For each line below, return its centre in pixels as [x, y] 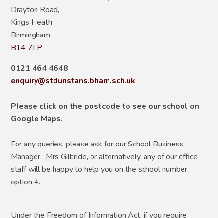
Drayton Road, [35, 9]
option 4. [26, 182]
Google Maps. [38, 118]
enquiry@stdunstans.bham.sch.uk [73, 81]
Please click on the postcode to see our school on [105, 106]
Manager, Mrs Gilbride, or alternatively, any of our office [104, 156]
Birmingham [31, 35]
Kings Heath [32, 22]
